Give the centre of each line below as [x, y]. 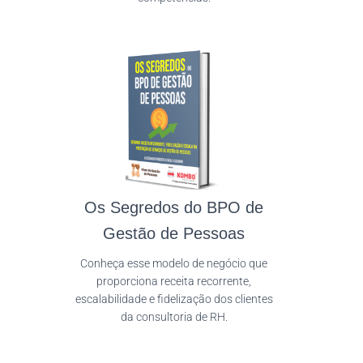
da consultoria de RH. [174, 316]
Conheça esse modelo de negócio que [174, 263]
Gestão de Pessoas [174, 233]
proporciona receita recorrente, [174, 281]
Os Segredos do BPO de [174, 207]
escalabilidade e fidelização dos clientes [174, 299]
